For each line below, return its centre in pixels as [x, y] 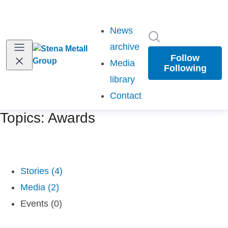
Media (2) [40, 187]
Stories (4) [41, 171]
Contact [125, 96]
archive [124, 47]
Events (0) [41, 204]
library [122, 79]
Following [185, 68]
